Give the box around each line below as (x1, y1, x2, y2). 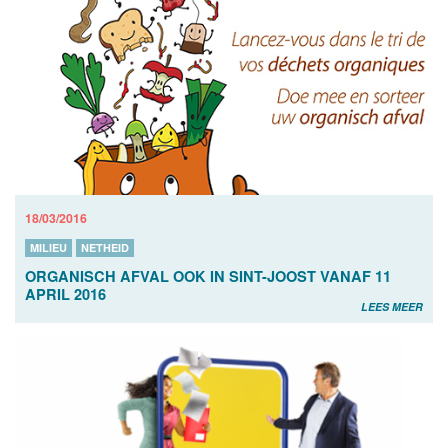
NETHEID (81, 239, 129, 255)
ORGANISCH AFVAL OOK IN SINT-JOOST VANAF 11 (25, 265, 391, 286)
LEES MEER (361, 298, 423, 314)
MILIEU (30, 239, 67, 255)
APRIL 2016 (25, 283, 106, 304)
